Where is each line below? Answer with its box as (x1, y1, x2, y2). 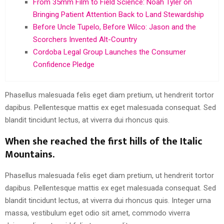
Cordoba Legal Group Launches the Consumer (33, 47, 186, 56)
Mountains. (5, 145, 54, 163)
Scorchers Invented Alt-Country (33, 34, 137, 44)
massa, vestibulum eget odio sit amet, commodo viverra (5, 208, 190, 217)
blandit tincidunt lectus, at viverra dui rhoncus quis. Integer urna (5, 195, 211, 205)
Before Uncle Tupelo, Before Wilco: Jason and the (33, 22, 196, 31)
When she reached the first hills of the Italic (5, 132, 202, 150)
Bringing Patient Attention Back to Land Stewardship (33, 9, 204, 19)
